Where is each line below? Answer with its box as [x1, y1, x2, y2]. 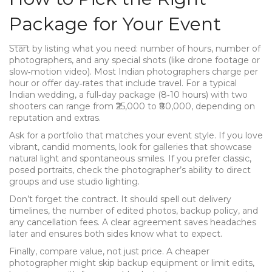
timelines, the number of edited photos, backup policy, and [9, 205, 258, 216]
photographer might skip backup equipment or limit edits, [9, 257, 254, 268]
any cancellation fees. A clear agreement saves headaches [9, 217, 256, 228]
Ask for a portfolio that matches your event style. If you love [9, 130, 263, 141]
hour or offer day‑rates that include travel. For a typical [9, 78, 237, 89]
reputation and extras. [9, 112, 101, 123]
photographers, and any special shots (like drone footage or [9, 55, 260, 66]
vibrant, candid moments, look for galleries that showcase [9, 141, 252, 152]
